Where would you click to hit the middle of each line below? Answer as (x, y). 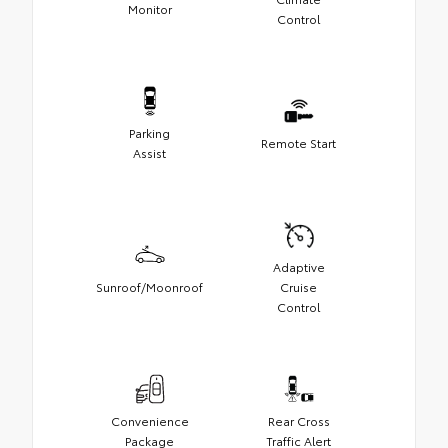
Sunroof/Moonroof (149, 286)
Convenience (149, 420)
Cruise (298, 286)
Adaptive (298, 266)
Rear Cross (298, 420)
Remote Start (298, 142)
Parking (149, 132)
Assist (149, 152)
